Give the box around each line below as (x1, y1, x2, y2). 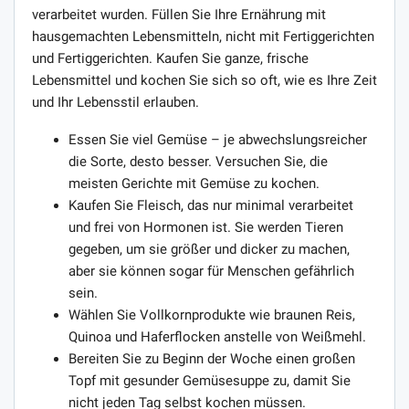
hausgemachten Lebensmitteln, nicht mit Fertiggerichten (32, 27, 374, 45)
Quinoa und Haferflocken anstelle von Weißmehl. (68, 328, 366, 345)
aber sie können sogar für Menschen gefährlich (68, 262, 354, 279)
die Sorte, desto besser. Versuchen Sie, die (68, 152, 328, 170)
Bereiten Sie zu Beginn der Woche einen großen (68, 350, 355, 367)
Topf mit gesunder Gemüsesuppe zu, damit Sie (68, 372, 351, 389)
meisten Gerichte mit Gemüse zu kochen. (68, 174, 320, 192)
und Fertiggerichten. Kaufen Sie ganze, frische (32, 49, 309, 67)
